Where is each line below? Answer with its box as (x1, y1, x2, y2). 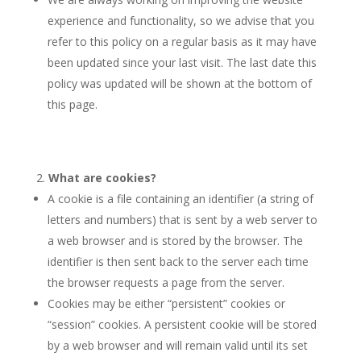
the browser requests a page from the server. (47, 275, 284, 290)
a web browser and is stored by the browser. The (47, 233, 303, 248)
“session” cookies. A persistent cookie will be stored (47, 317, 317, 332)
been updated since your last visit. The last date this (47, 55, 317, 70)
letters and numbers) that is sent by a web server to (47, 212, 317, 227)
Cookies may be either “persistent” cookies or (47, 296, 285, 311)
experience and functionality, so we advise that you (47, 13, 314, 28)
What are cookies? (48, 170, 156, 185)
